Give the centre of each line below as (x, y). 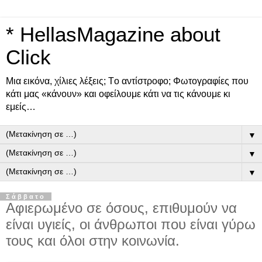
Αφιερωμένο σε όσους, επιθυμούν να (121, 208)
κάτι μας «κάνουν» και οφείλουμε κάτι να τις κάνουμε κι (118, 94)
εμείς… (21, 107)
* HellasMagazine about (113, 35)
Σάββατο (26, 196)
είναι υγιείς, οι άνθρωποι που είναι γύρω (131, 224)
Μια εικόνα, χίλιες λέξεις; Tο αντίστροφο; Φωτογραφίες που (127, 81)
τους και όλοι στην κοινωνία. (93, 241)
